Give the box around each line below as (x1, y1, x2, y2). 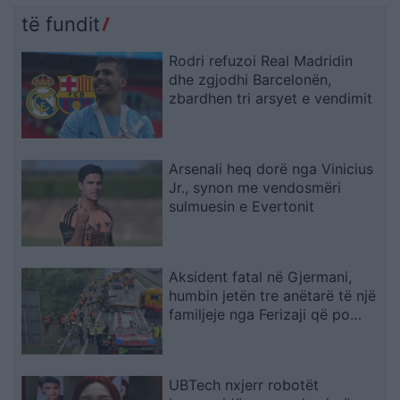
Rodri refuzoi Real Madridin (169, 52, 354, 71)
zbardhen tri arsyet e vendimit (169, 89, 373, 108)
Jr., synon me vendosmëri (169, 179, 342, 197)
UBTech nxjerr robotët (169, 375, 320, 394)
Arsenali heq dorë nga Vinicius (169, 160, 374, 179)
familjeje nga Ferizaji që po (169, 305, 351, 324)
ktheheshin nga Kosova (169, 324, 325, 343)
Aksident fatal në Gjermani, (169, 268, 353, 287)
